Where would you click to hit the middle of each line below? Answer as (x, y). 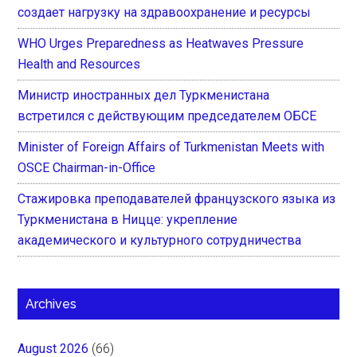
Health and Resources (79, 64)
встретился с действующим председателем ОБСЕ (167, 116)
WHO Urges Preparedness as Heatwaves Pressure (161, 43)
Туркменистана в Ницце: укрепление (128, 219)
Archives (51, 304)
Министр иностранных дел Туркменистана (144, 95)
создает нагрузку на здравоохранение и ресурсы (165, 12)
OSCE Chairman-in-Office (87, 167)
